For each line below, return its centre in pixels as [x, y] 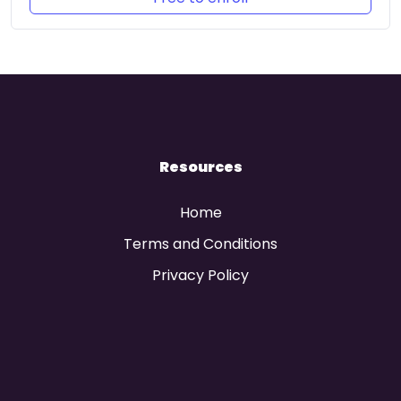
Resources [200, 167]
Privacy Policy [200, 276]
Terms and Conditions [200, 244]
